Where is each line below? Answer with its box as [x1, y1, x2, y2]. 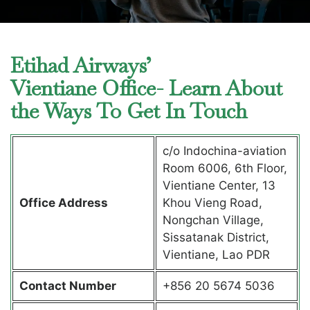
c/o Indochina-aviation [162, 143, 286, 158]
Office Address [19, 195, 111, 210]
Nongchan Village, [162, 212, 264, 227]
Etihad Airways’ [10, 51, 152, 79]
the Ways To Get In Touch [10, 97, 253, 125]
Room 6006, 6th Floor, [162, 161, 287, 175]
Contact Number [19, 278, 116, 293]
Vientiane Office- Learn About [10, 74, 282, 102]
